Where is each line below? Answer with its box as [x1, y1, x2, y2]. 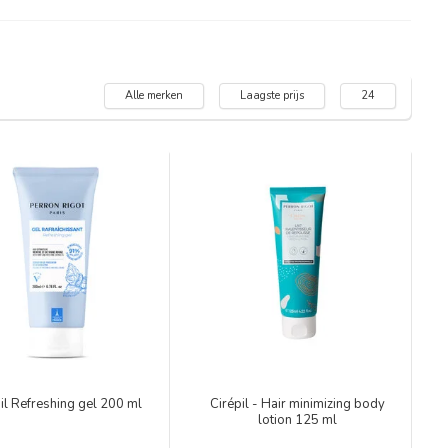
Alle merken [125, 87, 183, 103]
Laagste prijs [240, 87, 304, 103]
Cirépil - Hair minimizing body [210, 394, 386, 413]
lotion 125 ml [258, 410, 338, 429]
